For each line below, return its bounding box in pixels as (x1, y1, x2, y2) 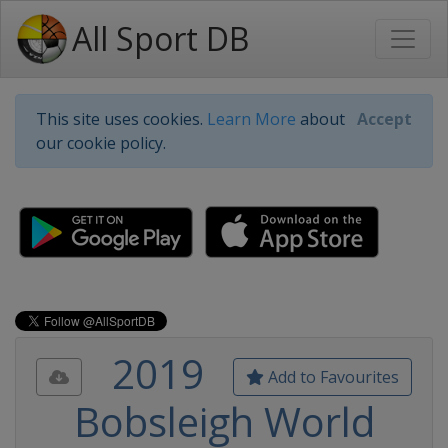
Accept (357, 108, 412, 130)
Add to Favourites (264, 366, 399, 388)
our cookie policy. (36, 132, 166, 154)
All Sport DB (72, 17, 249, 60)
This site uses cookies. (36, 108, 207, 130)
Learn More (207, 108, 296, 130)
